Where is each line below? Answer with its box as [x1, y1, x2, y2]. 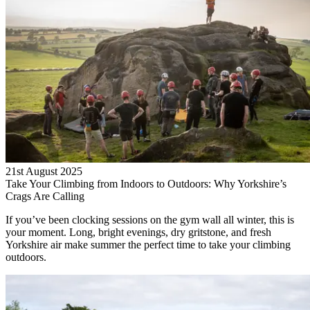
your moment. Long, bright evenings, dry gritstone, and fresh [6, 226, 271, 239]
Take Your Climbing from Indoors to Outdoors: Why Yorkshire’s [6, 178, 286, 190]
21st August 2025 [6, 165, 82, 178]
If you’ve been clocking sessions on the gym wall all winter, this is [6, 214, 294, 226]
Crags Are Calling [6, 190, 84, 203]
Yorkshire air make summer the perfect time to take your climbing [6, 239, 291, 251]
